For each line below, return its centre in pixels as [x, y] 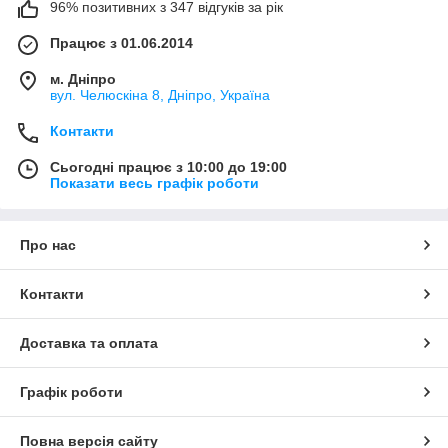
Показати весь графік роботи [154, 183]
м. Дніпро [83, 79]
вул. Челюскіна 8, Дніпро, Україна [160, 95]
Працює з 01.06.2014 [121, 43]
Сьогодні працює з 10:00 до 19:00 [168, 167]
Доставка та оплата [89, 343]
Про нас [48, 245]
